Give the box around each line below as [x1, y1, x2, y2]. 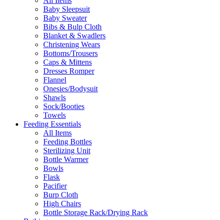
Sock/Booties [43, 102, 84, 111]
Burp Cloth [43, 191, 78, 199]
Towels [43, 111, 66, 120]
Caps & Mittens [43, 58, 92, 67]
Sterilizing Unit [43, 146, 90, 155]
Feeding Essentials [24, 120, 81, 129]
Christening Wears [43, 40, 100, 49]
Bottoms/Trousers [43, 49, 98, 58]
